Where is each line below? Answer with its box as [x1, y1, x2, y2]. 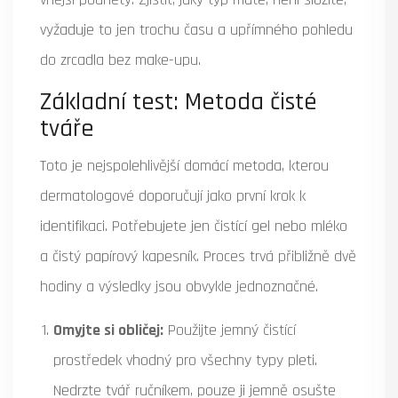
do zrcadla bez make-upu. [40, 50, 201, 71]
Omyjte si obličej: [53, 320, 163, 341]
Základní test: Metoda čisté [40, 86, 317, 119]
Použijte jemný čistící [163, 320, 296, 341]
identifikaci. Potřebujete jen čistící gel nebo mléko [40, 216, 347, 237]
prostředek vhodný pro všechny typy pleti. [53, 350, 317, 371]
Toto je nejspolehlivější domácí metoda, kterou [40, 155, 329, 177]
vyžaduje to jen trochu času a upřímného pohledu [40, 20, 353, 41]
